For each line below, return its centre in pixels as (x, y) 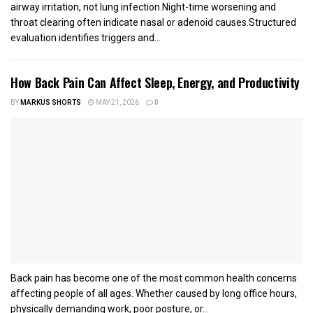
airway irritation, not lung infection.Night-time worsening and (143, 7)
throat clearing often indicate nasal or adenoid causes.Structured (153, 23)
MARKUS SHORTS (51, 103)
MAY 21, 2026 (117, 103)
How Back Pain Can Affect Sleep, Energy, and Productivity (155, 83)
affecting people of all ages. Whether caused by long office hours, (154, 294)
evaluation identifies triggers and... (86, 38)
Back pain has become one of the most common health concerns (154, 278)
